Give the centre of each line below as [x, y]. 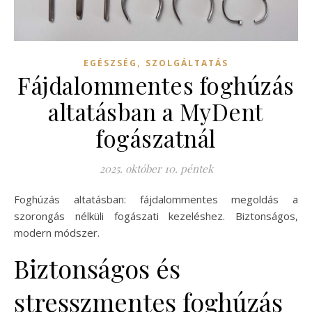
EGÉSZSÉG [110, 63]
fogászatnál [156, 138]
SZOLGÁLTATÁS [187, 63]
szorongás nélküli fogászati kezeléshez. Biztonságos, [156, 216]
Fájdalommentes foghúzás [156, 85]
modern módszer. [57, 233]
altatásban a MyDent [156, 112]
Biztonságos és [97, 268]
